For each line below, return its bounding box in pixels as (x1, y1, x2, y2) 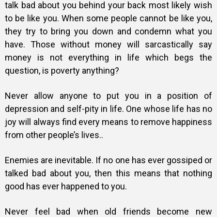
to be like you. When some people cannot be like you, (5, 13, 212, 24)
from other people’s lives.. (5, 130, 103, 140)
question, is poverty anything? (5, 65, 119, 76)
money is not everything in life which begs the (5, 52, 212, 63)
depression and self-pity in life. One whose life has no (5, 104, 212, 114)
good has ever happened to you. (5, 181, 127, 192)
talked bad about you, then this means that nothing (5, 168, 212, 179)
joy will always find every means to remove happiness (5, 117, 212, 127)
